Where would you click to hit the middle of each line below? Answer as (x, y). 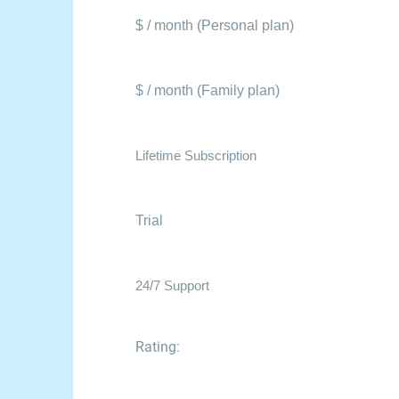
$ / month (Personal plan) (215, 25)
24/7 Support (172, 286)
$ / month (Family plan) (208, 90)
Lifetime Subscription (196, 156)
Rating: (158, 347)
